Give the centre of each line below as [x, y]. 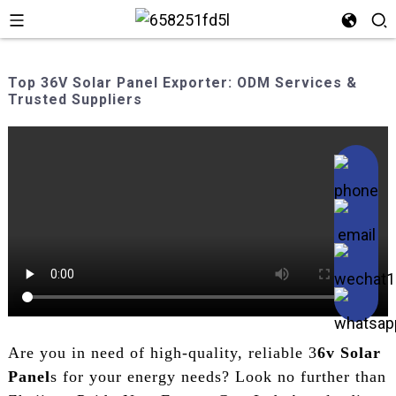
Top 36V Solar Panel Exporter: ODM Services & [182, 83]
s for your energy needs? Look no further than [218, 377]
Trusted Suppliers [75, 99]
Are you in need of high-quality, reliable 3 [162, 353]
